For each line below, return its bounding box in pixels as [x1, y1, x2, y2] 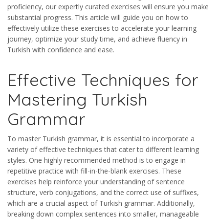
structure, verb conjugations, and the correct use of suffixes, [7, 188, 199, 197]
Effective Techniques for [7, 69, 198, 91]
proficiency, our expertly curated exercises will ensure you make [7, 2, 209, 12]
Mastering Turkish [7, 88, 148, 110]
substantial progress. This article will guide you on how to [7, 13, 188, 22]
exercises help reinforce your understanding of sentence [7, 177, 185, 187]
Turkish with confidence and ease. [7, 45, 114, 55]
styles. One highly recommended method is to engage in [7, 155, 186, 165]
